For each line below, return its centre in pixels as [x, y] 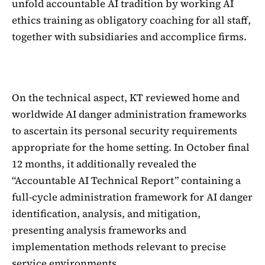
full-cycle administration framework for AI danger [132, 197]
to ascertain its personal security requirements [125, 131]
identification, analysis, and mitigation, [106, 214]
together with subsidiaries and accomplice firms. [129, 36]
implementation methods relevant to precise [119, 247]
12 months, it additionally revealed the [104, 164]
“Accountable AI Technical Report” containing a [126, 181]
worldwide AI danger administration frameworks [129, 114]
